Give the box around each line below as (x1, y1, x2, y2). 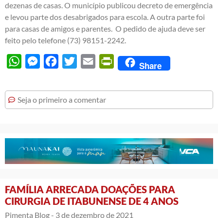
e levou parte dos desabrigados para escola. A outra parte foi (5, 12, 205, 21)
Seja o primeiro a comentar (18, 94, 106, 104)
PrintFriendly (114, 56, 159, 66)
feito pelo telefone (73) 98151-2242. (5, 35, 126, 45)
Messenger (40, 56, 77, 66)
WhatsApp (21, 56, 58, 66)
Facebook (58, 56, 91, 66)
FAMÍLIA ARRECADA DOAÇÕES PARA (5, 183, 175, 195)
